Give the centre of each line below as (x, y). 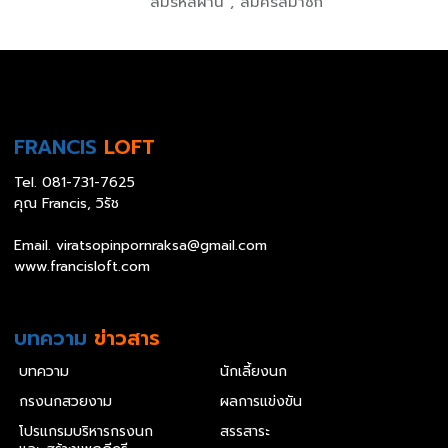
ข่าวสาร (127, 338)
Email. (35, 245)
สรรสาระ (245, 431)
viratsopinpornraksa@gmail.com (161, 245)
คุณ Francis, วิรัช (66, 203)
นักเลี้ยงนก (253, 371)
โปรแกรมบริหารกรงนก (86, 431)
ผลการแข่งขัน (261, 401)
